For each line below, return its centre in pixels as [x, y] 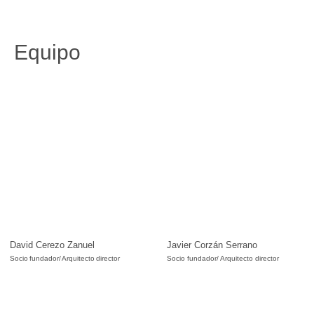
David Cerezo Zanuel [52, 245]
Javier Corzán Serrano [212, 245]
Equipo [47, 52]
